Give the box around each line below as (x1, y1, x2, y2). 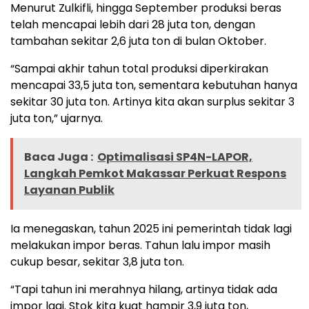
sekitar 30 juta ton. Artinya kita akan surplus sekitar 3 (10, 93, 295, 110)
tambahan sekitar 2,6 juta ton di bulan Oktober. (10, 32, 266, 49)
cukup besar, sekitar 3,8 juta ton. (10, 253, 184, 270)
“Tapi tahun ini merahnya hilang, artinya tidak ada (10, 281, 277, 297)
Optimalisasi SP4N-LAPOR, (97, 148, 252, 165)
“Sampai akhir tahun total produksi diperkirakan (10, 60, 268, 77)
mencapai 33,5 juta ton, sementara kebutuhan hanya (10, 77, 297, 93)
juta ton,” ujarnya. (10, 110, 103, 126)
